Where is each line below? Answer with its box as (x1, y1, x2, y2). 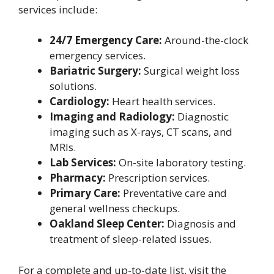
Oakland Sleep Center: (50, 217, 165, 231)
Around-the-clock (162, 33, 248, 48)
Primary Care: (50, 186, 120, 201)
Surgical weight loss (141, 64, 240, 78)
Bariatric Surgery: (50, 64, 141, 78)
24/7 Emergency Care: (50, 33, 162, 48)
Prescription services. (106, 171, 210, 185)
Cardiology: (50, 94, 109, 109)
